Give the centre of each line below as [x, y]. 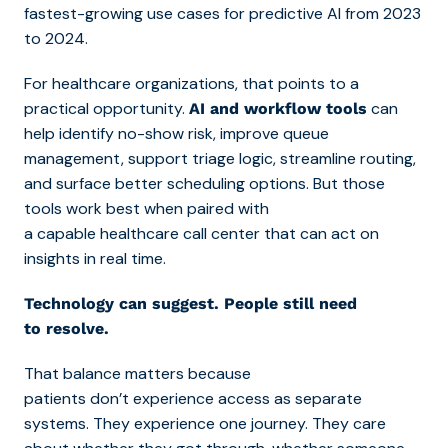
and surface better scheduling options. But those [204, 183]
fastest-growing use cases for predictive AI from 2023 [222, 13]
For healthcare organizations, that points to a [191, 83]
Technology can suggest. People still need [190, 303]
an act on [344, 233]
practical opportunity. [106, 108]
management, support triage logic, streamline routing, [220, 158]
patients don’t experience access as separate [193, 398]
